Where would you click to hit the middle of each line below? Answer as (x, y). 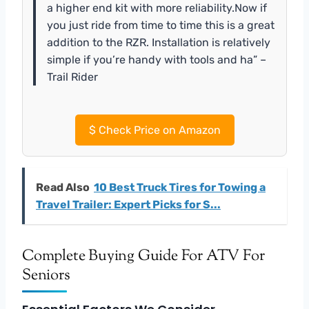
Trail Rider (72, 77)
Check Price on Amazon (158, 130)
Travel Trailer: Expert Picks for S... (128, 204)
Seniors (46, 276)
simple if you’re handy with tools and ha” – (157, 59)
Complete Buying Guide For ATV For (143, 256)
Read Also (63, 187)
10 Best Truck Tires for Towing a (180, 187)
